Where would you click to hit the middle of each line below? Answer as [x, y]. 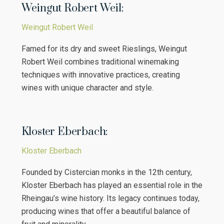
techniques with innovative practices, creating [100, 74]
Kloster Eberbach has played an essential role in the [112, 185]
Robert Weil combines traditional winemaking [100, 61]
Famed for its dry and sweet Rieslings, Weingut [104, 48]
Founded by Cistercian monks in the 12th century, [106, 172]
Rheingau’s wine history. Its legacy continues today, [110, 198]
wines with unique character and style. [87, 87]
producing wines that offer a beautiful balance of [106, 211]
